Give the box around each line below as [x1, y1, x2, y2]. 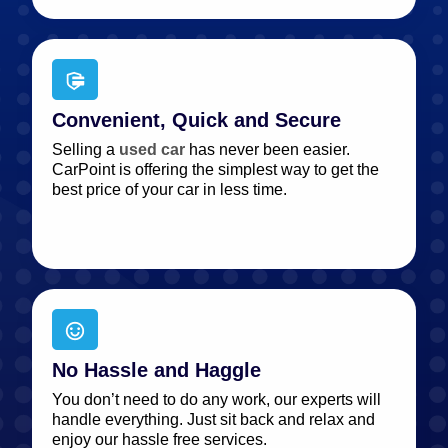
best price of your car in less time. [52, 180, 287, 198]
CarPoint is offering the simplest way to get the [52, 160, 379, 178]
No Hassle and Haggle [52, 358, 261, 381]
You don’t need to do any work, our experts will [52, 390, 381, 408]
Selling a [52, 140, 119, 158]
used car [119, 140, 185, 158]
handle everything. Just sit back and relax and [52, 410, 375, 428]
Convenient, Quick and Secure [52, 108, 341, 131]
